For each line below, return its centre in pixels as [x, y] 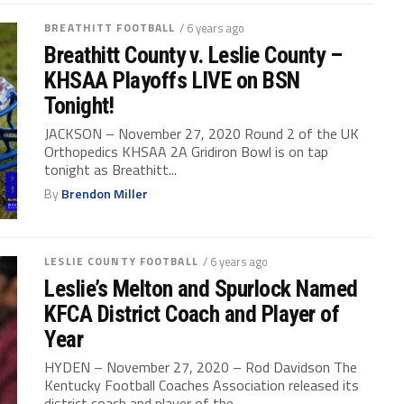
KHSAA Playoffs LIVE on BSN [172, 80]
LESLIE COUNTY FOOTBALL [121, 262]
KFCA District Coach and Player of [192, 314]
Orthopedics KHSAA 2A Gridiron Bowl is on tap [187, 151]
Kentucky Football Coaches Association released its [202, 386]
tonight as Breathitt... [111, 169]
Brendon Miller [105, 193]
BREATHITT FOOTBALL [110, 27]
